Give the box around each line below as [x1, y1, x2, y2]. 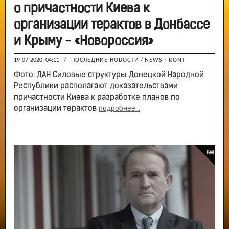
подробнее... [99, 105, 140, 113]
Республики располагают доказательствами [14, 82, 178, 90]
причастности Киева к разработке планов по [14, 93, 180, 102]
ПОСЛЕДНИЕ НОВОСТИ [71, 57, 139, 63]
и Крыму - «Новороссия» [14, 35, 153, 48]
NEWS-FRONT [145, 57, 186, 63]
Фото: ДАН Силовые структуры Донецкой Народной [14, 71, 204, 79]
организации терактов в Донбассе [14, 18, 210, 32]
